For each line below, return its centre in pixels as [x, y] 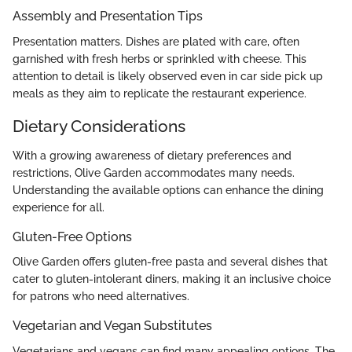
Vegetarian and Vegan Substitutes [112, 326]
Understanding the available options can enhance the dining [168, 191]
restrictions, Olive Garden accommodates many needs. [154, 173]
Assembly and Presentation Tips [108, 16]
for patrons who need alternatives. [101, 297]
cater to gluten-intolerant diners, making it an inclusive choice [172, 279]
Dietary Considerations [99, 126]
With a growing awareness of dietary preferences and [152, 156]
